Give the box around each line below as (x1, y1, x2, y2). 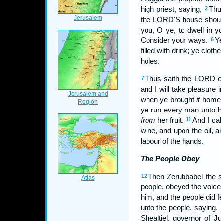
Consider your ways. (140, 36, 210, 44)
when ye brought (140, 95, 197, 104)
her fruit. (155, 116, 186, 124)
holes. (140, 57, 160, 65)
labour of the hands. (140, 137, 204, 145)
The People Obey (140, 154, 199, 163)
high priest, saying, (140, 5, 204, 13)
